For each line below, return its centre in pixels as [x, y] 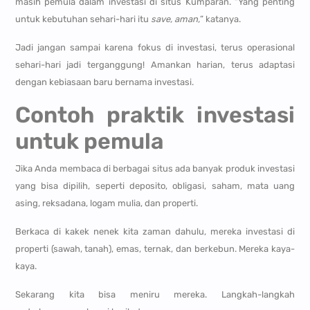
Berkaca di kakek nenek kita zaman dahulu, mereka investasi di [155, 232]
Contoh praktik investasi [155, 115]
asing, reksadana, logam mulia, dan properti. [106, 203]
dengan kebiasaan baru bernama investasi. [104, 82]
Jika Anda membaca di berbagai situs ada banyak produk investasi [155, 169]
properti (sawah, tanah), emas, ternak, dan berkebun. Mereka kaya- [155, 249]
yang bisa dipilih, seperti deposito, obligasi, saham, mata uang [155, 186]
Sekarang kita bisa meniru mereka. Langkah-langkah [155, 295]
